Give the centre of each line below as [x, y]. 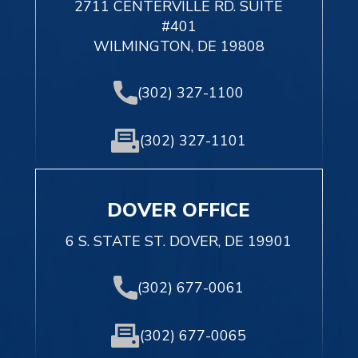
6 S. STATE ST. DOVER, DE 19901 [179, 242]
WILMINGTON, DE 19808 [179, 47]
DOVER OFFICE [179, 211]
